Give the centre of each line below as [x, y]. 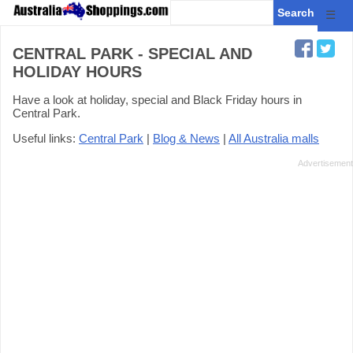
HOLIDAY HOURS [77, 72]
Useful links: [46, 138]
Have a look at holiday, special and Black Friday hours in [157, 100]
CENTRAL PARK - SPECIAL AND [132, 54]
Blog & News [186, 138]
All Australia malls [274, 138]
